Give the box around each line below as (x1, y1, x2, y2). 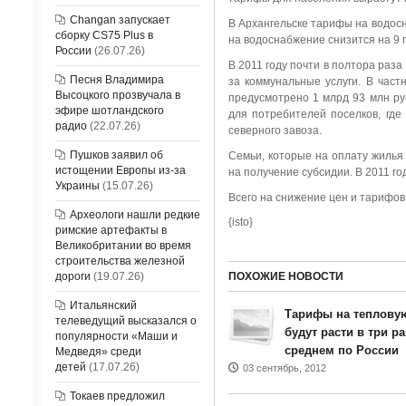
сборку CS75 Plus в (54, 29, 153, 42)
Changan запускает (69, 14, 170, 26)
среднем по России (284, 343, 399, 357)
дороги (54, 270, 91, 283)
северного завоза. (227, 124, 322, 137)
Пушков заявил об (69, 149, 163, 161)
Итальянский (69, 299, 137, 312)
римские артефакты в (54, 224, 167, 237)
